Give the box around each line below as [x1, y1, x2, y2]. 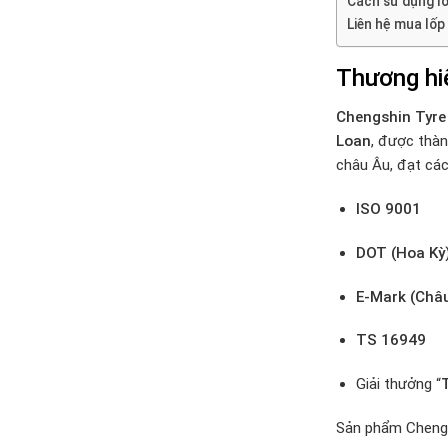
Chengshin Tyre [336, 108, 446, 127]
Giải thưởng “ [355, 375, 441, 394]
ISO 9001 [355, 200, 421, 219]
